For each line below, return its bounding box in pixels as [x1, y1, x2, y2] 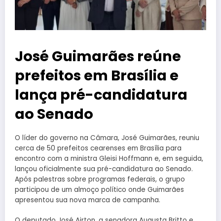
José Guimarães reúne [15, 46, 181, 67]
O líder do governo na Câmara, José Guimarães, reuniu [15, 133, 199, 143]
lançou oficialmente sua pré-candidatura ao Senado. [15, 164, 193, 174]
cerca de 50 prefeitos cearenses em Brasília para [15, 144, 182, 153]
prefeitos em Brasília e [15, 66, 179, 86]
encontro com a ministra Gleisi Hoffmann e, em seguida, [15, 154, 203, 164]
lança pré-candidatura [15, 85, 187, 105]
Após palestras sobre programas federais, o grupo [15, 175, 185, 184]
